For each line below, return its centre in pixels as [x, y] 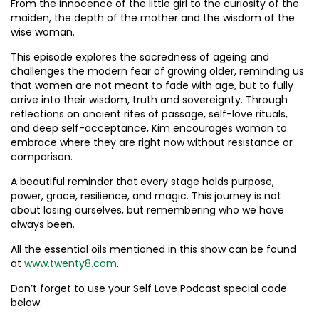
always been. [43, 224]
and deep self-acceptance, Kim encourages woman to [149, 128]
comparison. [42, 157]
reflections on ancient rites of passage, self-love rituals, [149, 114]
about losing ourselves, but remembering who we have [147, 210]
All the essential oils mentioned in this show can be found [153, 249]
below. [26, 303]
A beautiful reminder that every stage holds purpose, [142, 182]
